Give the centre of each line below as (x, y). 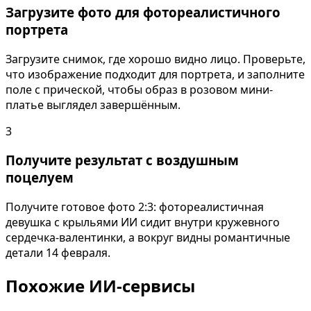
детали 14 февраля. (58, 253)
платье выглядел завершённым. (93, 104)
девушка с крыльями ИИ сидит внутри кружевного (143, 222)
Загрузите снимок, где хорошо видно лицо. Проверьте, (155, 59)
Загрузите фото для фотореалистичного (143, 12)
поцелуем (40, 178)
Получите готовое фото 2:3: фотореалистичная (135, 207)
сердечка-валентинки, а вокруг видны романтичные (148, 238)
